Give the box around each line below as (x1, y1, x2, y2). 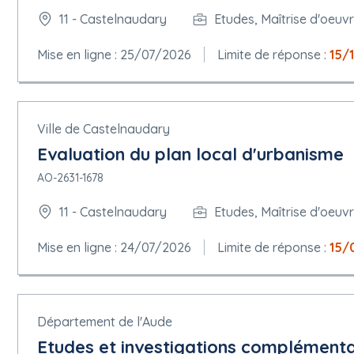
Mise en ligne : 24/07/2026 (37, 239, 191, 255)
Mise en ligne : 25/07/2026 (37, 46, 191, 62)
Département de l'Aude (37, 313, 172, 330)
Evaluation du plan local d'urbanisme (37, 142, 344, 165)
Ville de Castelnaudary (37, 120, 170, 137)
